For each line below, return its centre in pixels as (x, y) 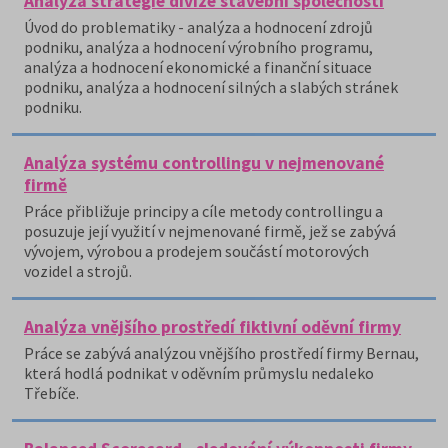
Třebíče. (51, 393)
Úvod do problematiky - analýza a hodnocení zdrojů (198, 27)
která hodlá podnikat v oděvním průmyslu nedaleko (199, 373)
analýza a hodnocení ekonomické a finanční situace (198, 67)
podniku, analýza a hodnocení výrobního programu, (198, 47)
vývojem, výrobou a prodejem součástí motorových (196, 251)
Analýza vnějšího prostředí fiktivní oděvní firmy (212, 327)
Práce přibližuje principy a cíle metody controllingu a (203, 211)
